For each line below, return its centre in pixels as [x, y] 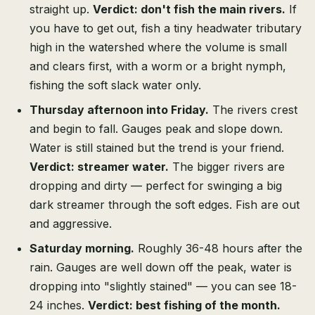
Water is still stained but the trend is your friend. [157, 148]
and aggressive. [71, 224]
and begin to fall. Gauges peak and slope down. [156, 129]
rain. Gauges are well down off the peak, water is [161, 268]
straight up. [61, 9]
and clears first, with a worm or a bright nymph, [158, 66]
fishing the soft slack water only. [115, 85]
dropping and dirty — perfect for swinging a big [156, 186]
